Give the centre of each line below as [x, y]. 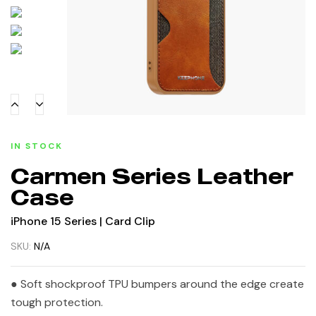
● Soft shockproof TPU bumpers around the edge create [157, 284]
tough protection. [57, 302]
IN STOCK [37, 146]
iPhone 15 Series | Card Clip [83, 221]
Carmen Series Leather [152, 176]
